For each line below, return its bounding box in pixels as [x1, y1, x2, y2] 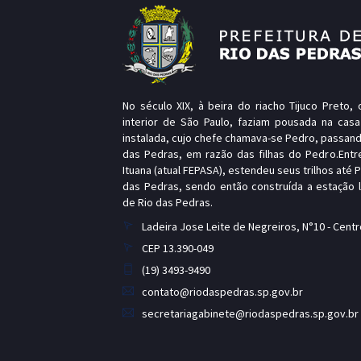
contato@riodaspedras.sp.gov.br [142, 284, 303, 299]
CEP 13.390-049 [142, 240, 214, 255]
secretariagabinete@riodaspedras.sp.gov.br [142, 305, 359, 321]
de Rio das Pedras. [122, 194, 213, 210]
